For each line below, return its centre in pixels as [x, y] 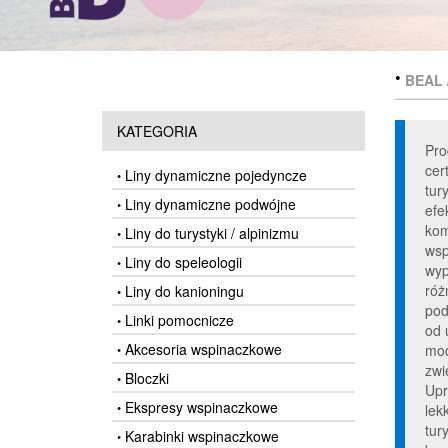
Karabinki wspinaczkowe [200, 436]
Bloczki [145, 378]
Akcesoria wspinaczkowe [201, 349]
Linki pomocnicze [177, 320]
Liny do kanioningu [182, 291]
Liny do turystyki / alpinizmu [210, 233]
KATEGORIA [157, 131]
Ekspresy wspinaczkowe [199, 407]
